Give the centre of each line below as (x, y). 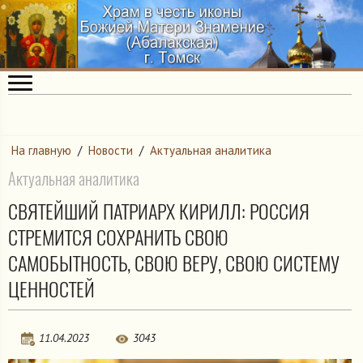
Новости (111, 151)
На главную (41, 151)
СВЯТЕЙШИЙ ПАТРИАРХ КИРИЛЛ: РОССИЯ (159, 211)
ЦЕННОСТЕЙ (51, 289)
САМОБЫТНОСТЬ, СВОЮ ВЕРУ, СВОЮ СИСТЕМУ (174, 263)
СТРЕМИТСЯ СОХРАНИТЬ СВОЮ (118, 237)
